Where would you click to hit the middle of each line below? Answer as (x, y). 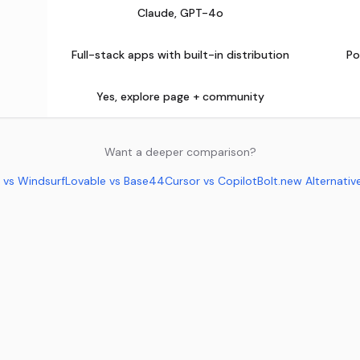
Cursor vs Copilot (211, 181)
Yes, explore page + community (180, 96)
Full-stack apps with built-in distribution (180, 55)
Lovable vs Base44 (115, 181)
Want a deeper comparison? (180, 152)
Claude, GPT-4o (180, 13)
